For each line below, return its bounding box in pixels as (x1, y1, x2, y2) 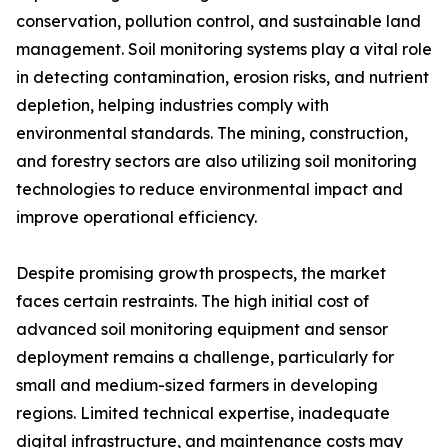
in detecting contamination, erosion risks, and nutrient (16, 67, 429, 88)
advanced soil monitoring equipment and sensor (16, 319, 388, 340)
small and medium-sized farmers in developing (16, 375, 378, 396)
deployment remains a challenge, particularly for (16, 347, 394, 368)
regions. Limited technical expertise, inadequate (16, 403, 390, 424)
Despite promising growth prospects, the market (16, 263, 386, 284)
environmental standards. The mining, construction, (16, 123, 408, 144)
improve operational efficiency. (16, 207, 257, 228)
